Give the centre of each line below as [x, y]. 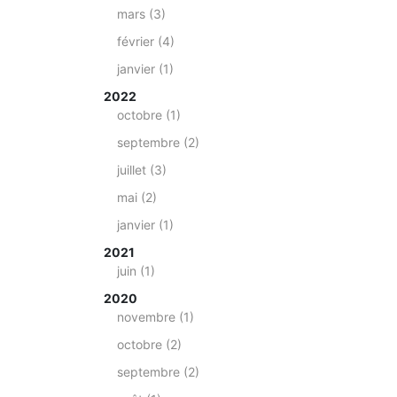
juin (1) [136, 271]
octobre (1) [149, 115]
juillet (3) [142, 170]
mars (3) [141, 14]
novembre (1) [156, 317]
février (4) [146, 41]
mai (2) [137, 197]
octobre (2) [149, 344]
